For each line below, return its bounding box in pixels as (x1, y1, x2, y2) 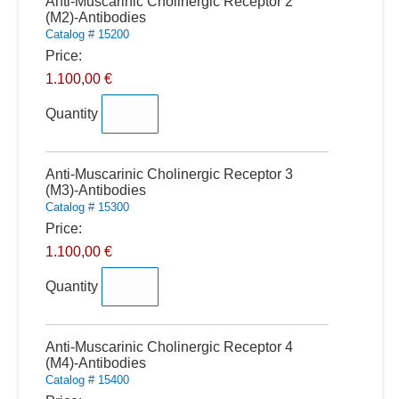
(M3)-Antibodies (45, 183, 146, 198)
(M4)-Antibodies (45, 355, 146, 370)
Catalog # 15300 (45, 200, 129, 214)
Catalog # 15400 (45, 373, 129, 387)
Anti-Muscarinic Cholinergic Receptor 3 (45, 167, 293, 182)
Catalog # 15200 (45, 28, 129, 41)
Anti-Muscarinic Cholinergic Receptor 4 (45, 339, 293, 354)
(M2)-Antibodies (45, 10, 146, 25)
